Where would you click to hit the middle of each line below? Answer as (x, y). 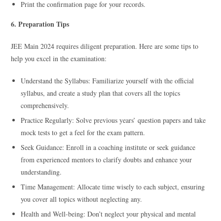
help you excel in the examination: (59, 58)
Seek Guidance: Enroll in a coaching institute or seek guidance (108, 147)
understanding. (41, 172)
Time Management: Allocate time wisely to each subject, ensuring (113, 186)
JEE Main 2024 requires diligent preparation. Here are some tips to (105, 46)
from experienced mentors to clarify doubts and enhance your (107, 159)
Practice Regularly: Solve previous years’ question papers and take (113, 120)
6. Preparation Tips (40, 24)
